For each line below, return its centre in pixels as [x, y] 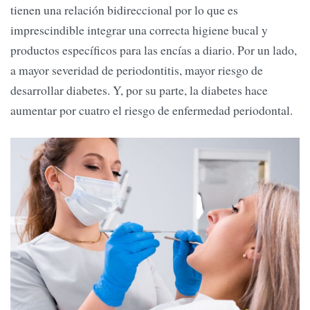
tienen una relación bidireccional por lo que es [124, 10]
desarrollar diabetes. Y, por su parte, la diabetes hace [139, 90]
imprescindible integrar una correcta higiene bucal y [139, 30]
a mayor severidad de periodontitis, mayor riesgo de [137, 70]
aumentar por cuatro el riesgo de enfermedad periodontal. [152, 110]
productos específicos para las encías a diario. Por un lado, [154, 50]
